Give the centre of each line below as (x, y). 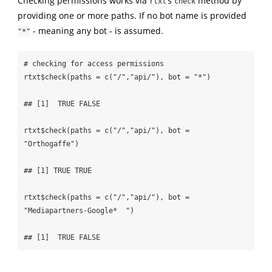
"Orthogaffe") (51, 144)
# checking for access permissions (93, 64)
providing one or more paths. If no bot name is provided (132, 15)
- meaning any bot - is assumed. (97, 30)
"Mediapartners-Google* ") (79, 211)
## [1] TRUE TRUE (57, 171)
